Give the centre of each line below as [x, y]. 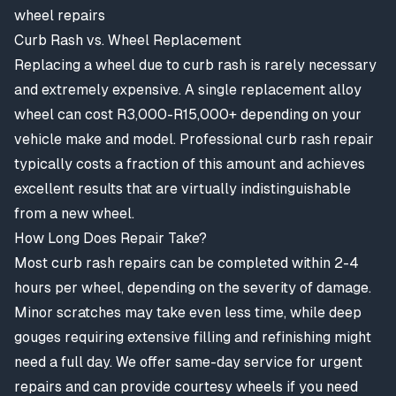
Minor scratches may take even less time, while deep [188, 312]
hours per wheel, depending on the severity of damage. [193, 288]
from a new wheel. [74, 213]
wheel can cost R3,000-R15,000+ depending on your [188, 114]
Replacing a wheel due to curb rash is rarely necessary [195, 65]
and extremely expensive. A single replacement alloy [188, 90]
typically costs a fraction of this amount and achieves [190, 164]
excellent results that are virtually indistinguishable [183, 189]
